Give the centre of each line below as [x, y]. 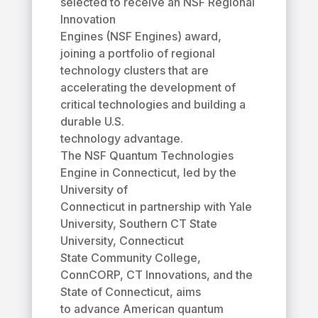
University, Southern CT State [138, 223]
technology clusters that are [134, 70]
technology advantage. [121, 138]
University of [94, 189]
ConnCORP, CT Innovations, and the [156, 274]
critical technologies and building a [153, 104]
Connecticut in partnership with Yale [156, 206]
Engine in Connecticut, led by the [148, 172]
